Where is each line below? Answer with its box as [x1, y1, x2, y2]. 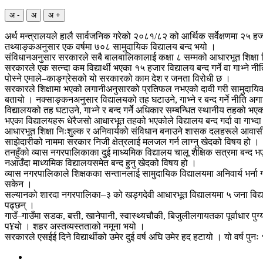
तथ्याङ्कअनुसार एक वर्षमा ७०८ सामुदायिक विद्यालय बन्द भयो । [5, 41, 216, 52]
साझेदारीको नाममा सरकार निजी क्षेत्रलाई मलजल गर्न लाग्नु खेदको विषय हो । [5, 136, 259, 147]
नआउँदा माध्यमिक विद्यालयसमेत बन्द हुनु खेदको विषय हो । [5, 157, 197, 168]
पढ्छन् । [5, 200, 35, 210]
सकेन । [5, 178, 32, 189]
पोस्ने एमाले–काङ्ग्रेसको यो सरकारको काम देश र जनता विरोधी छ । [5, 73, 231, 83]
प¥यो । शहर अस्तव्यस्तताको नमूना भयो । [5, 221, 145, 231]
